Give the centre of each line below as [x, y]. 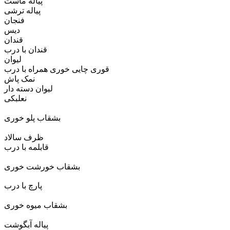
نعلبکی [15, 99]
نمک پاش [20, 79]
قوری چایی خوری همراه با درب [57, 69]
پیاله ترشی [22, 11]
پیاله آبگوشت [26, 224]
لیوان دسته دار [28, 89]
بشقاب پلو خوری [32, 118]
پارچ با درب [23, 186]
